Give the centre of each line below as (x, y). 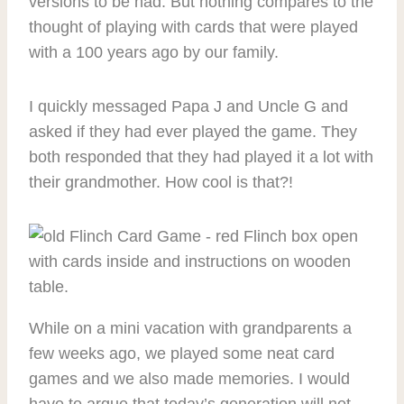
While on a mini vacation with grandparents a (190, 329)
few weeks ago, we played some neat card (182, 354)
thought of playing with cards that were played (193, 28)
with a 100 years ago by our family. (154, 53)
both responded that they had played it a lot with (201, 157)
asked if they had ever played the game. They (193, 132)
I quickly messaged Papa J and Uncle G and (188, 107)
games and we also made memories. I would (189, 379)
